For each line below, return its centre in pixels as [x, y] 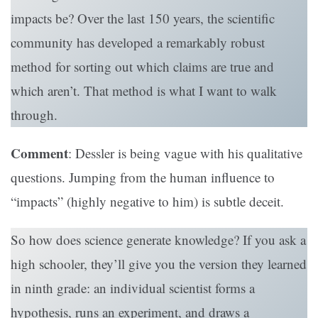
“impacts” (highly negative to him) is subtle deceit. [147, 202]
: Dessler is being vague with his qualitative [185, 153]
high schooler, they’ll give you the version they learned [159, 264]
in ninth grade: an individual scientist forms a [133, 288]
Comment [39, 153]
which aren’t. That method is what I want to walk [144, 91]
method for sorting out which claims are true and [142, 67]
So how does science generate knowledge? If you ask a [158, 240]
